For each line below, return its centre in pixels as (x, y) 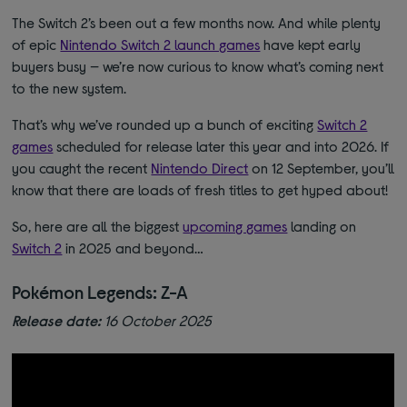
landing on (322, 226)
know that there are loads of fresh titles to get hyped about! (200, 190)
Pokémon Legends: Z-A (100, 292)
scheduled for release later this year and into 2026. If (221, 146)
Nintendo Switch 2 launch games (160, 45)
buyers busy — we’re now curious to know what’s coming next (198, 66)
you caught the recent (82, 168)
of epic (36, 45)
